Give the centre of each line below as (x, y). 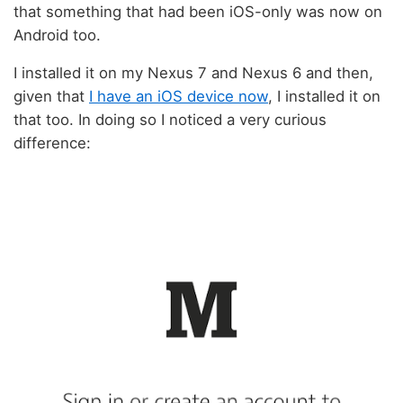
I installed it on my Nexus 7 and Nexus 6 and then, (193, 73)
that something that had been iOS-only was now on (198, 11)
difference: (52, 143)
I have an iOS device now (179, 97)
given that (51, 97)
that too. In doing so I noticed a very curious (170, 120)
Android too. (57, 35)
